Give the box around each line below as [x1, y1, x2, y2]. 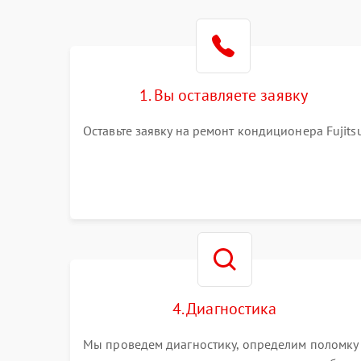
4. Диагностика [172, 298, 277, 319]
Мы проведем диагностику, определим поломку [83, 336, 359, 352]
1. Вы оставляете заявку [139, 85, 308, 106]
